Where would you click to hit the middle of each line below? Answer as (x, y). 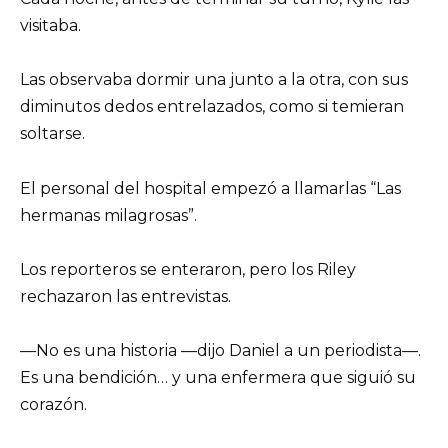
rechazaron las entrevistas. (125, 296)
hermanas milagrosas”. (108, 215)
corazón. (53, 405)
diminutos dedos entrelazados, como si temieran (212, 107)
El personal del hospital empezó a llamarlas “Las (210, 188)
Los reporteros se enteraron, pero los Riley (188, 269)
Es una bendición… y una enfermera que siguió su (218, 378)
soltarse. (52, 134)
